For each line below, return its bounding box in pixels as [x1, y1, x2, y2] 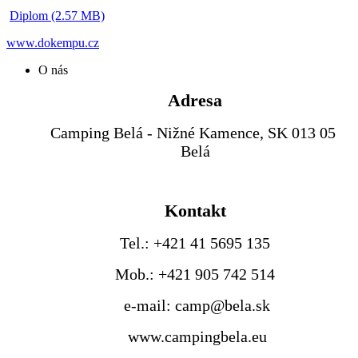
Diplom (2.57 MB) [10, 8, 105, 22]
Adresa [168, 89, 222, 110]
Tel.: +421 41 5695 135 [120, 233, 270, 252]
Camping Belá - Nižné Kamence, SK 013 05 [50, 123, 340, 141]
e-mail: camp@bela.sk [120, 296, 270, 314]
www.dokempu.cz [6, 35, 99, 50]
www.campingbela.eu [123, 327, 267, 345]
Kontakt [164, 200, 226, 221]
